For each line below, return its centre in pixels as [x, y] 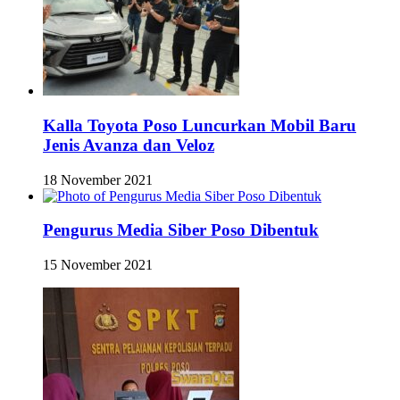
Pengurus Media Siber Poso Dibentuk [181, 230]
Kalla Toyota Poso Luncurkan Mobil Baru [200, 125]
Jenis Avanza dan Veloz [129, 145]
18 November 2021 [98, 179]
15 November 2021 [98, 265]
